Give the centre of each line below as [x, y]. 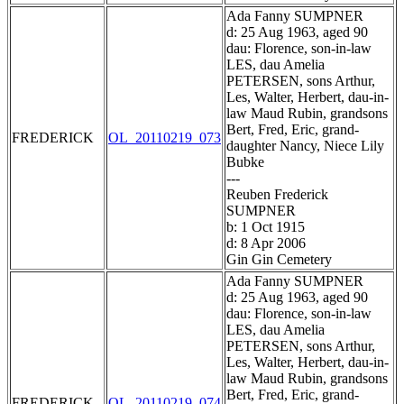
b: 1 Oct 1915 [266, 227]
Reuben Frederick [277, 195]
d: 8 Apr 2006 [266, 243]
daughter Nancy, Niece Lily [305, 146]
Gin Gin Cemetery [279, 260]
